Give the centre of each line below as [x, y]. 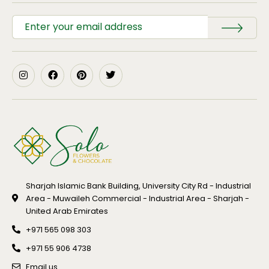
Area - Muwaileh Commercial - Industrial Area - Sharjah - [137, 198]
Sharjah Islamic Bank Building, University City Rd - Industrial [138, 186]
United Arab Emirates [67, 211]
